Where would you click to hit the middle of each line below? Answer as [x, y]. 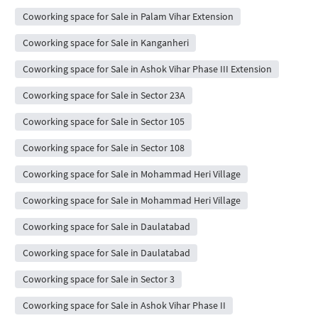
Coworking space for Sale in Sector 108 [103, 148]
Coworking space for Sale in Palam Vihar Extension [128, 17]
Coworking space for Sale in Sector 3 [98, 279]
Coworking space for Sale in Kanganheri [105, 43]
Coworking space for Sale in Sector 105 [103, 122]
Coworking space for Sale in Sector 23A [104, 95]
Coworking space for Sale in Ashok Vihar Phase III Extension [147, 69]
